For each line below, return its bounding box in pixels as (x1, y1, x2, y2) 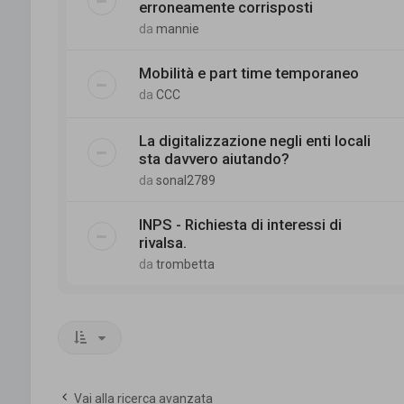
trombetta (155, 256, 215, 271)
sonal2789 (155, 172, 216, 188)
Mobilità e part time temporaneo (138, 63, 359, 82)
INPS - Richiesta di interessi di (138, 215, 342, 234)
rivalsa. (138, 233, 187, 252)
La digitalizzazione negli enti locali (138, 131, 371, 150)
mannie (155, 21, 199, 36)
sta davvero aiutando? (138, 149, 289, 168)
